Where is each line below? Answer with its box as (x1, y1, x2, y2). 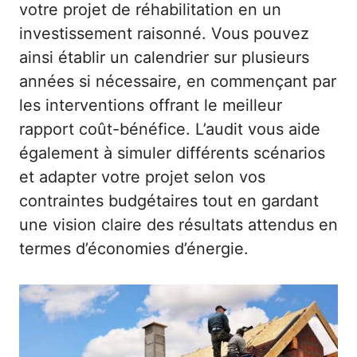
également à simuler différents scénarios (19, 143, 325, 163)
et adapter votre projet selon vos (19, 167, 265, 186)
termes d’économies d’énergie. (19, 238, 249, 258)
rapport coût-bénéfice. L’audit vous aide (19, 119, 320, 139)
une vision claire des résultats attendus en (19, 214, 338, 234)
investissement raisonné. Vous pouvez (19, 23, 309, 43)
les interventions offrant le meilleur (19, 95, 282, 115)
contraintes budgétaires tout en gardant (19, 190, 319, 210)
